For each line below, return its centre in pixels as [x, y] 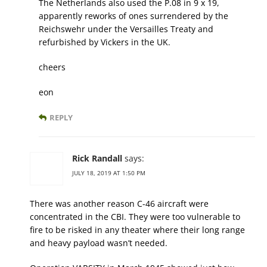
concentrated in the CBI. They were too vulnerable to [135, 217]
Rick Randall [97, 159]
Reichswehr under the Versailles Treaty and [126, 29]
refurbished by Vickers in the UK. [105, 42]
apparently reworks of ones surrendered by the [133, 16]
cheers [52, 67]
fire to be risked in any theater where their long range [137, 230]
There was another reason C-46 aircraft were [119, 204]
